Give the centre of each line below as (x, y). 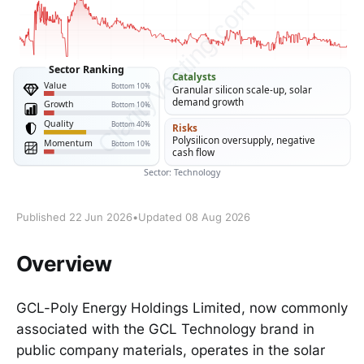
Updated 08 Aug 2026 (195, 217)
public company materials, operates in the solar (171, 350)
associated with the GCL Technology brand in (165, 329)
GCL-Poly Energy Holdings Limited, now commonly (182, 308)
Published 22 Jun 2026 (75, 217)
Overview (64, 264)
